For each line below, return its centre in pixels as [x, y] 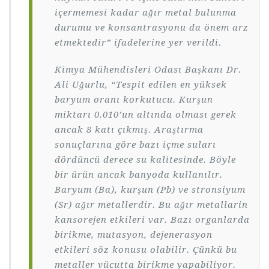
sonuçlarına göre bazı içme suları [135, 144]
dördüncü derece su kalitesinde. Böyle [145, 159]
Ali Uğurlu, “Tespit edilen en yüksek [141, 84]
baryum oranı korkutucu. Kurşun [134, 99]
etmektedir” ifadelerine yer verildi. [138, 42]
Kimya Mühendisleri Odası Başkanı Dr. [148, 69]
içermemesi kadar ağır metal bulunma [146, 12]
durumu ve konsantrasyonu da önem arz [152, 27]
